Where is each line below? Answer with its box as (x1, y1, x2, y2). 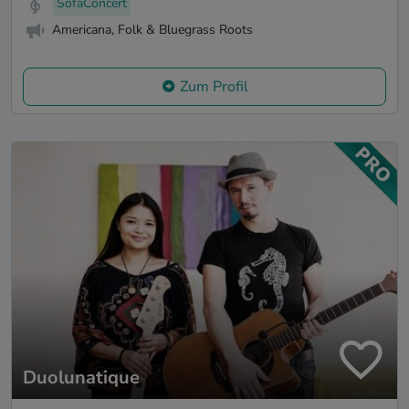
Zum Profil (179, 76, 248, 97)
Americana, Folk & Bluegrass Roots (52, 21, 253, 39)
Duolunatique (23, 365, 140, 391)
